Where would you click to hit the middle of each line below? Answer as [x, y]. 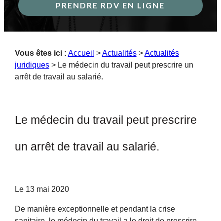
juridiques [32, 65]
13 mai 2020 [47, 189]
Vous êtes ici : [40, 53]
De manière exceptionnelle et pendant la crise [95, 209]
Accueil [81, 53]
